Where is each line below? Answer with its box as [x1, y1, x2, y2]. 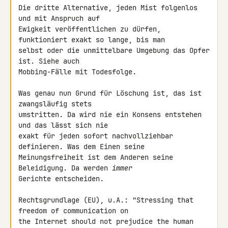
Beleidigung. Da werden [18, 163, 112, 173]
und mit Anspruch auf [18, 14, 104, 23]
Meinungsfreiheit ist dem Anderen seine [18, 153, 173, 162]
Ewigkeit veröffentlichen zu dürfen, [18, 24, 161, 34]
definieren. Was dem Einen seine [18, 142, 149, 151]
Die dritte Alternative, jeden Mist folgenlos [18, 3, 197, 12]
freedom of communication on [18, 206, 132, 215]
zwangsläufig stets [18, 99, 96, 108]
